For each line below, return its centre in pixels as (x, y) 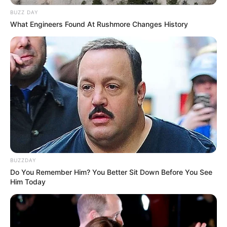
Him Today (28, 182)
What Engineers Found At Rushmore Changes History (99, 24)
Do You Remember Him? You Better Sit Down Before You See (111, 172)
